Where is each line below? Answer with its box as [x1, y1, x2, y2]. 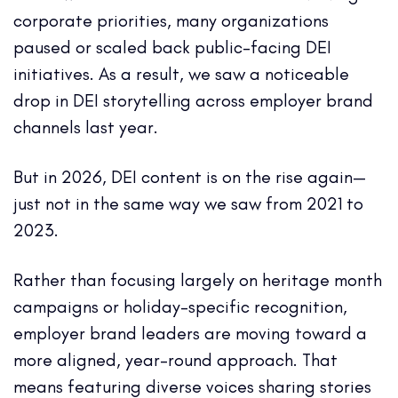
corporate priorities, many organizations [13, 9, 329, 31]
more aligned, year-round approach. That [13, 348, 338, 370]
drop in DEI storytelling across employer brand [13, 89, 373, 111]
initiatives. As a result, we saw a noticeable [13, 62, 349, 84]
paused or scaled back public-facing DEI [13, 36, 331, 58]
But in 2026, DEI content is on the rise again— [13, 165, 366, 187]
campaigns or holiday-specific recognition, [13, 295, 347, 317]
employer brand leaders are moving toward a [13, 322, 367, 344]
